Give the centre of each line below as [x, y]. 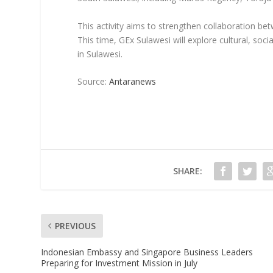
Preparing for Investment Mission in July [119, 263]
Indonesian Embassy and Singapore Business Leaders [147, 252]
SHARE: [187, 171]
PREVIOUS [76, 226]
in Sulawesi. [100, 54]
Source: [94, 82]
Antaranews [133, 82]
